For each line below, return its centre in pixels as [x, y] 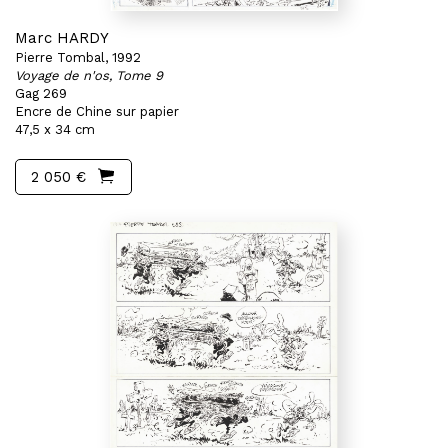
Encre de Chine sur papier [97, 111]
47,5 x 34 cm [55, 129]
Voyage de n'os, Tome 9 [89, 75]
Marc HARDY [62, 38]
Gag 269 [41, 93]
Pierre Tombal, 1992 [78, 57]
